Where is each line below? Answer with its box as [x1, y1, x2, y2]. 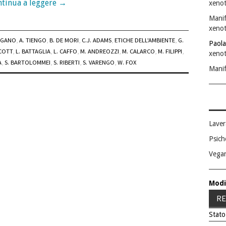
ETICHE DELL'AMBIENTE [115, 36, 176, 44]
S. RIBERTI [53, 59, 80, 67]
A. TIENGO [19, 36, 47, 44]
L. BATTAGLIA [16, 47, 50, 55]
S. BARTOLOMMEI [5, 59, 50, 67]
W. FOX [118, 59, 136, 67]
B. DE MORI [49, 36, 79, 44]
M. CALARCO [122, 47, 155, 55]
